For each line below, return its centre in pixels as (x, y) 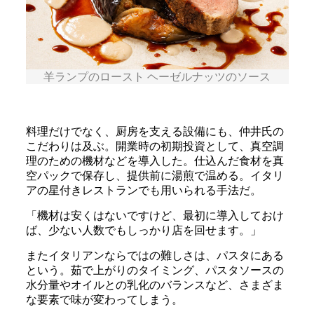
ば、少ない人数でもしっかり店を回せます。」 (143, 231)
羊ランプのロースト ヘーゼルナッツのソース (157, 77)
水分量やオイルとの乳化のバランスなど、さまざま (155, 285)
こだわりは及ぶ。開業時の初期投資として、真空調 (155, 146)
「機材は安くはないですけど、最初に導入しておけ (155, 216)
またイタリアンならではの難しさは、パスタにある (155, 256)
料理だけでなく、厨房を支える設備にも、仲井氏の (155, 132)
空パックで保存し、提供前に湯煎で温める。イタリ (155, 176)
